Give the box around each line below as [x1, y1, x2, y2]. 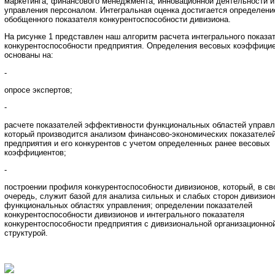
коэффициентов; [4, 147, 66, 157]
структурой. [4, 228, 48, 238]
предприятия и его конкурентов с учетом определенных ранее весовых [4, 138, 270, 148]
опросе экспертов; [4, 85, 72, 95]
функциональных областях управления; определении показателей [4, 201, 252, 211]
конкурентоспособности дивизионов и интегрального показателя [4, 210, 244, 220]
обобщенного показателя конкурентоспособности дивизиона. [4, 15, 231, 25]
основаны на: [4, 50, 53, 60]
